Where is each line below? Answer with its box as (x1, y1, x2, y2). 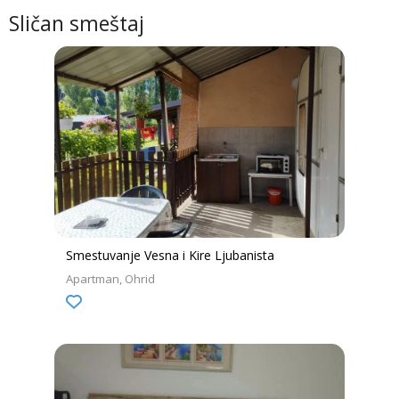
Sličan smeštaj (9, 10, 144, 38)
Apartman (66, 271, 119, 288)
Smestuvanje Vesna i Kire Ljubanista (66, 247, 274, 265)
